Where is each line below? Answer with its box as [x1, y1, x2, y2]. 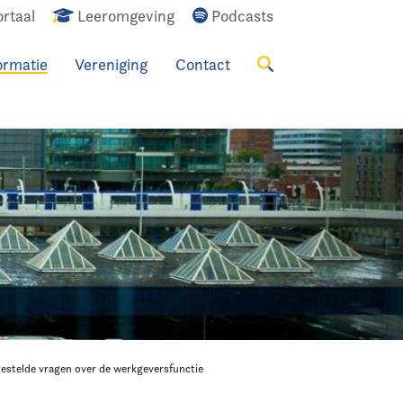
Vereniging [75, 54, 148, 74]
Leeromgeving [76, 6, 175, 25]
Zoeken [33, 70, 95, 93]
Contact [175, 54, 230, 74]
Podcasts [211, 6, 273, 25]
